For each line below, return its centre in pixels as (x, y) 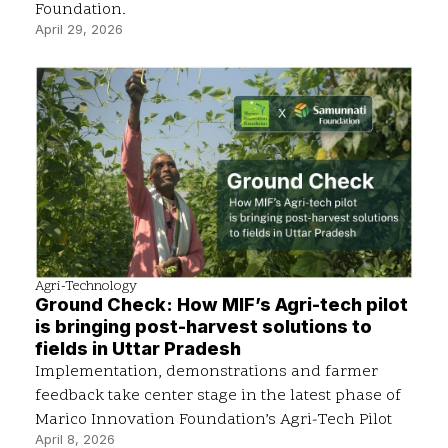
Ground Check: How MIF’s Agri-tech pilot (221, 304)
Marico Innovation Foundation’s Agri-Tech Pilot (213, 419)
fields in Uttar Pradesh (138, 348)
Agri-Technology (86, 286)
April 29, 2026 (79, 29)
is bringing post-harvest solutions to (203, 326)
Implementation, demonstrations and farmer (206, 371)
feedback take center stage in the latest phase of (218, 395)
